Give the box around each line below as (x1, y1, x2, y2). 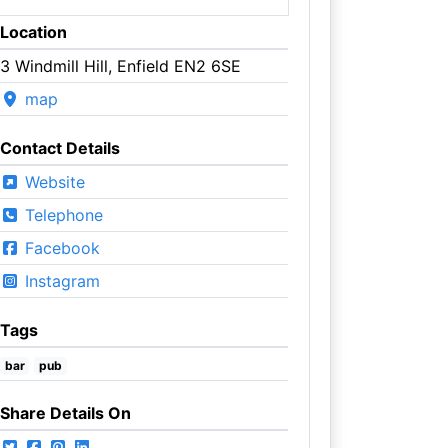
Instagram (19, 270, 100, 291)
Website (19, 171, 85, 192)
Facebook (19, 237, 100, 258)
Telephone (19, 204, 103, 225)
